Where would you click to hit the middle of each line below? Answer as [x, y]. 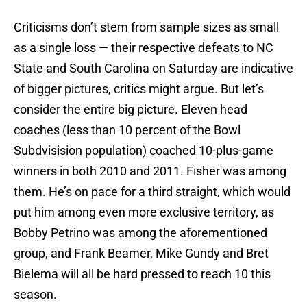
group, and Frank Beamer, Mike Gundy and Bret [141, 254]
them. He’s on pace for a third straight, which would [152, 192]
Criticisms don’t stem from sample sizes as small [146, 27]
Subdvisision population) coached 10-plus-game [144, 151]
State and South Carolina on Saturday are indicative [153, 69]
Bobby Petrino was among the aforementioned [140, 233]
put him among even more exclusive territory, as [144, 212]
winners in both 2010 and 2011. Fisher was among [150, 171]
